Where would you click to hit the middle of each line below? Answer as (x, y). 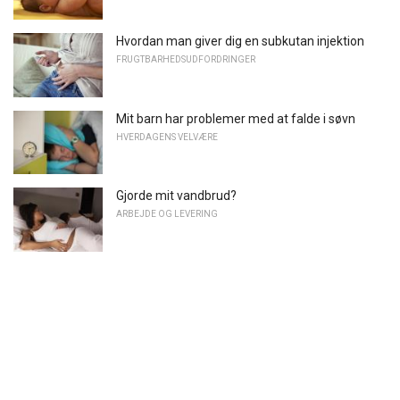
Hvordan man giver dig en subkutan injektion (240, 41)
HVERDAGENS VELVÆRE (167, 137)
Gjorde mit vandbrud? (176, 196)
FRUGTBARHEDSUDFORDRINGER (186, 59)
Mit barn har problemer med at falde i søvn (236, 118)
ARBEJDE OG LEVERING (167, 214)
